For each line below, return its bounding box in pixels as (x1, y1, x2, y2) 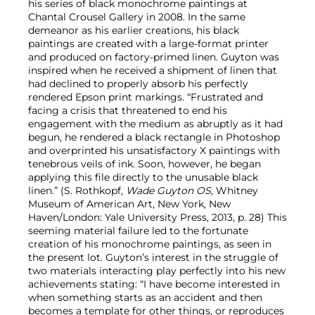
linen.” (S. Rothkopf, (28, 184, 126, 198)
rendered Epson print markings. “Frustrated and (28, 91, 263, 104)
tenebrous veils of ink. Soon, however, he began (28, 157, 261, 171)
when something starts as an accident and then (28, 291, 262, 304)
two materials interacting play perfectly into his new (28, 264, 285, 278)
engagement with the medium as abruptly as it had (28, 117, 283, 131)
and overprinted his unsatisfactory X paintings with (28, 144, 280, 157)
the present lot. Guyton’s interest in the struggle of (28, 251, 278, 264)
